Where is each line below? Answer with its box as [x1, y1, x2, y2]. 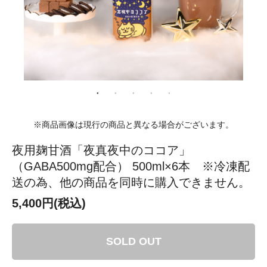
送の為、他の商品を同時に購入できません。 [12, 175, 250, 189]
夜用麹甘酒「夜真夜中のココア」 [12, 143, 191, 157]
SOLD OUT [105, 235, 162, 247]
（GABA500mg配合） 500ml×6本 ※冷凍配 [12, 159, 250, 173]
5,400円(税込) [12, 196, 86, 210]
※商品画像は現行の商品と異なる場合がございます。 [33, 119, 234, 129]
